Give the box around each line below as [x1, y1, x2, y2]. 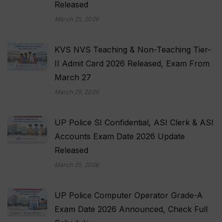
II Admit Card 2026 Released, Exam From [55, 58, 210, 68]
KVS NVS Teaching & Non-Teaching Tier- [55, 44, 211, 55]
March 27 [55, 72, 91, 82]
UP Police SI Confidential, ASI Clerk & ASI [55, 117, 214, 127]
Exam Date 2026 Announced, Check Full [55, 204, 208, 214]
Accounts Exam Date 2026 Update [55, 131, 185, 141]
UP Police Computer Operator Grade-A [55, 190, 203, 200]
